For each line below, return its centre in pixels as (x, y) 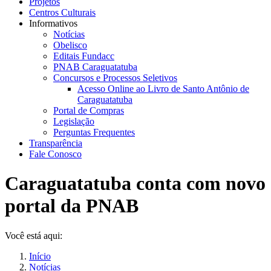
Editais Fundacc (84, 56)
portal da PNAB (72, 206)
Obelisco (70, 45)
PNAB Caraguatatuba (95, 67)
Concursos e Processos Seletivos (115, 78)
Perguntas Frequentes (94, 132)
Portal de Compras (89, 110)
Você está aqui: (34, 235)
